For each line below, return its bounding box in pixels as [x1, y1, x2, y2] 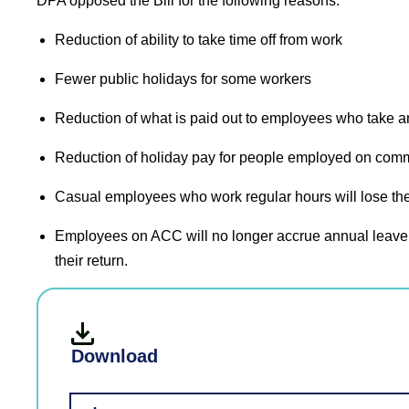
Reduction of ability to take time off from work [55, 32, 342, 47]
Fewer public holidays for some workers [55, 71, 311, 87]
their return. [55, 253, 128, 268]
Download [71, 346, 158, 366]
